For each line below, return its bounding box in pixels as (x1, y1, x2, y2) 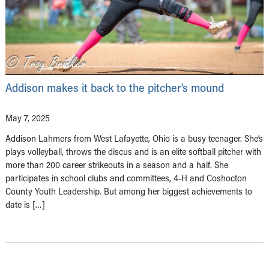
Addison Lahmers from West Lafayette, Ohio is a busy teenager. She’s (5, 131, 263, 144)
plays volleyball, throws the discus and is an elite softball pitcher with (5, 145, 261, 157)
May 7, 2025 (5, 111, 50, 124)
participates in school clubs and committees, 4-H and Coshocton (5, 171, 247, 184)
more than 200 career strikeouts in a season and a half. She (5, 158, 228, 171)
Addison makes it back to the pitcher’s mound (5, 79, 224, 95)
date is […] (5, 198, 45, 210)
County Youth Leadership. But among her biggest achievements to (5, 184, 252, 197)
